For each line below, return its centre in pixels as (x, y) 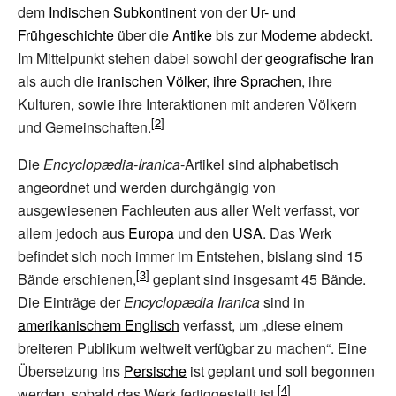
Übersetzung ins (71, 371)
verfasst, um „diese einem (261, 325)
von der (223, 12)
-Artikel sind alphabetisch (259, 164)
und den (203, 233)
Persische (155, 371)
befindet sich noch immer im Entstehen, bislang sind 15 (190, 256)
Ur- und (273, 12)
